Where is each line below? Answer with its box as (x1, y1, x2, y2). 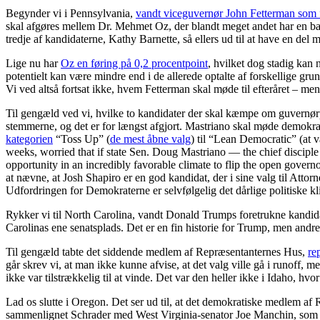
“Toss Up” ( (53, 132, 110, 145)
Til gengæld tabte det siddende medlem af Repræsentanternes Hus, (6, 245, 308, 258)
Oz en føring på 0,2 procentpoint (61, 56, 208, 69)
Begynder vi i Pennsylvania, (6, 6, 136, 19)
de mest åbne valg (110, 132, 191, 145)
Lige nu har (6, 56, 61, 69)
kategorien (6, 132, 53, 145)
